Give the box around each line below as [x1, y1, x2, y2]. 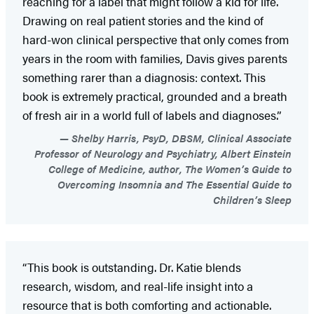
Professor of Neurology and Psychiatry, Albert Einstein [34, 145, 292, 161]
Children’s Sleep [213, 191, 292, 207]
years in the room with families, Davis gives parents [22, 49, 287, 67]
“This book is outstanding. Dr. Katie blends [22, 258, 241, 275]
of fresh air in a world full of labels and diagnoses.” [22, 106, 281, 123]
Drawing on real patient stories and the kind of [22, 11, 264, 29]
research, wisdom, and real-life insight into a [22, 277, 253, 294]
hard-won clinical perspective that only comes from [22, 30, 289, 48]
